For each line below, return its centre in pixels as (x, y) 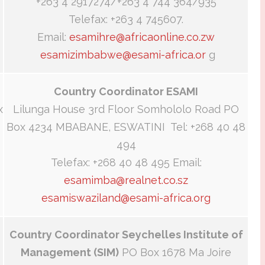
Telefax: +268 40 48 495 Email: (126, 163)
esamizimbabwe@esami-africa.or (123, 55)
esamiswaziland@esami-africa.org (126, 198)
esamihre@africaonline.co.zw (142, 37)
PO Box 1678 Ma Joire (175, 253)
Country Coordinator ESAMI (126, 92)
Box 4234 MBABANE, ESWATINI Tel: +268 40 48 (126, 127)
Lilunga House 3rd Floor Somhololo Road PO (126, 109)
